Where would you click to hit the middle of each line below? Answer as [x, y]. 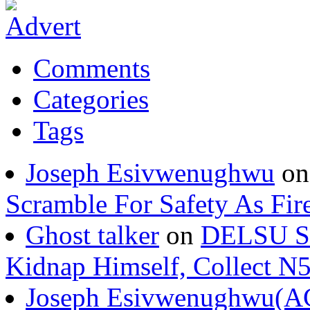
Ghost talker [92, 266]
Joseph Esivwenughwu [150, 204]
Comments [92, 100]
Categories [91, 131]
